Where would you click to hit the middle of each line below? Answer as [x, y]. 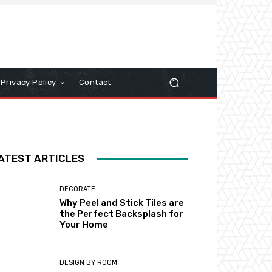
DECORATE [78, 189]
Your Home [84, 225]
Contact [95, 82]
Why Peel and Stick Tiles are [122, 203]
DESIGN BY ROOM [89, 263]
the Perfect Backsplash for [122, 214]
